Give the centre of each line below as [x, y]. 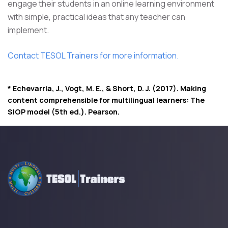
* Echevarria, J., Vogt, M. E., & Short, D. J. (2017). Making [107, 89]
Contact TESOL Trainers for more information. [93, 56]
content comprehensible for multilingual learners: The [106, 100]
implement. [28, 30]
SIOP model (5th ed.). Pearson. [64, 112]
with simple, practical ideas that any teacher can [96, 17]
